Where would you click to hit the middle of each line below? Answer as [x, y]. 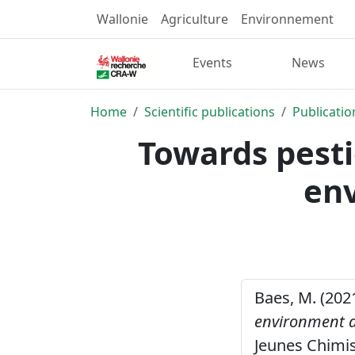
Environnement [287, 19]
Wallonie [122, 19]
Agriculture [195, 19]
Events [213, 63]
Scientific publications [210, 111]
